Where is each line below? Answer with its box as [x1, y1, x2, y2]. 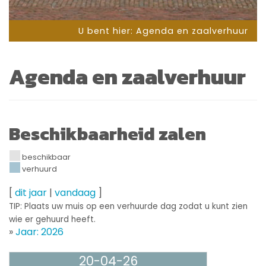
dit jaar [15, 185, 47, 199]
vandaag [55, 185, 96, 199]
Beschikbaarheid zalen [9, 120, 206, 147]
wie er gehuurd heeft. [9, 213, 96, 225]
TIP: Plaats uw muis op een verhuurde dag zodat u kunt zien [9, 200, 248, 212]
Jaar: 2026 [15, 224, 64, 239]
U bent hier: [78, 24, 136, 37]
